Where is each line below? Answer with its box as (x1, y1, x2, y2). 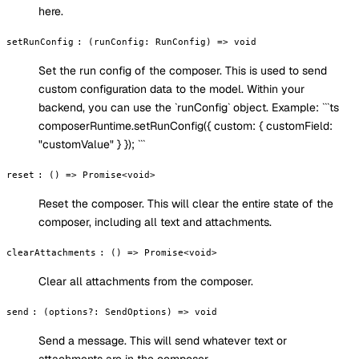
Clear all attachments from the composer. (38, 274, 253, 289)
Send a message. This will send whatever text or (38, 333, 287, 349)
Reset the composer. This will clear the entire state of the (38, 196, 333, 212)
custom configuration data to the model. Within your (38, 82, 305, 97)
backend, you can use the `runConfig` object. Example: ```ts (38, 100, 339, 115)
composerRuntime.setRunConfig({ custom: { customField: (38, 119, 333, 134)
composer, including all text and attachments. (38, 215, 272, 230)
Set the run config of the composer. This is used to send (38, 63, 327, 79)
